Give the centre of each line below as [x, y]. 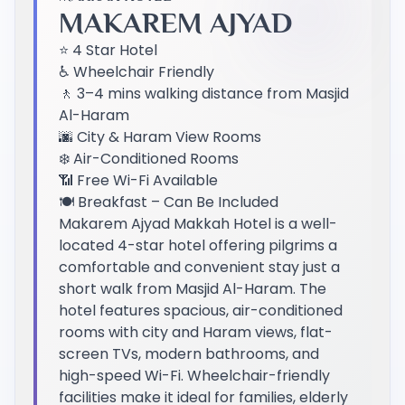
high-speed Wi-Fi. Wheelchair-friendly [194, 376]
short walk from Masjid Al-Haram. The [193, 289]
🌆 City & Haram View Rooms [160, 137]
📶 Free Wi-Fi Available [138, 181]
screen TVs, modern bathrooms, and [189, 354]
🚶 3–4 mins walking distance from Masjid [204, 94]
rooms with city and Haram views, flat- [196, 333]
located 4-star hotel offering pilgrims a [198, 246]
